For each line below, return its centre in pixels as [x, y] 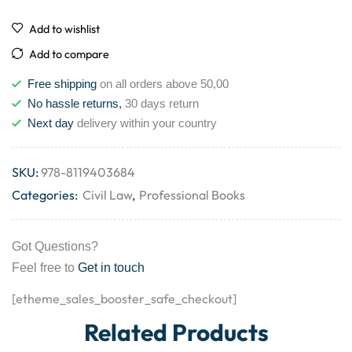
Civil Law [107, 195]
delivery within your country [145, 123]
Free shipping [62, 84]
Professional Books [192, 195]
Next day [51, 123]
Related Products [176, 333]
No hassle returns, [75, 104]
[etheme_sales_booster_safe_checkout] [124, 299]
